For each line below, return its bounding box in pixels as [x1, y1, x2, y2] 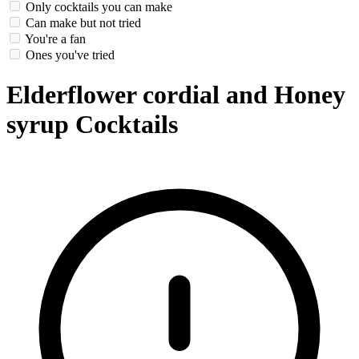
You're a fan [25, 32, 86, 46]
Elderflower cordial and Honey [6, 79, 345, 109]
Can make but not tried [26, 16, 141, 30]
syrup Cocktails [6, 109, 178, 139]
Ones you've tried [26, 48, 115, 63]
